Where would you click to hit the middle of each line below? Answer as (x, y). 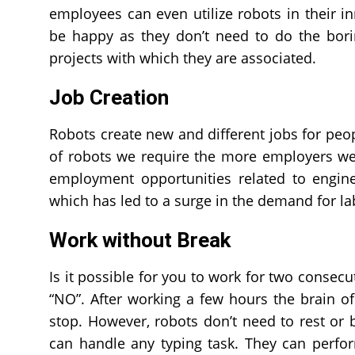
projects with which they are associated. (183, 58)
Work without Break (142, 240)
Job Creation (109, 97)
